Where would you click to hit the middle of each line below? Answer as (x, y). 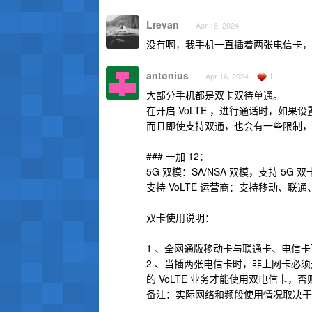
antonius (167, 75)
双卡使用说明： (180, 217)
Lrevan (163, 24)
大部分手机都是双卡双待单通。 (214, 95)
